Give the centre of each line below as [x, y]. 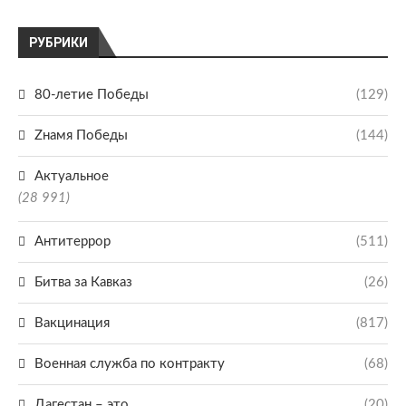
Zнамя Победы [81, 135]
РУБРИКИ [58, 43]
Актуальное [72, 176]
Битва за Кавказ [83, 282]
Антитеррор [72, 242]
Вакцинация [72, 323]
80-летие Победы [92, 95]
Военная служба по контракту [130, 364]
